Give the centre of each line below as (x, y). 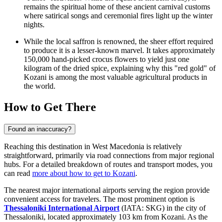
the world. (40, 86)
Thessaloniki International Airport (62, 208)
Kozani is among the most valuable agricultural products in (115, 77)
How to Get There (50, 107)
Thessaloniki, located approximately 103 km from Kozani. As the (106, 217)
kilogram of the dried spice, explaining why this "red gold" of (120, 68)
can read (18, 173)
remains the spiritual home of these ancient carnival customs (117, 7)
